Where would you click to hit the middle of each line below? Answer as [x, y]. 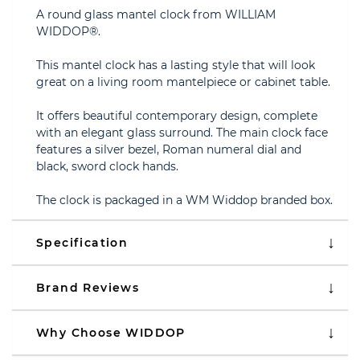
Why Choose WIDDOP [111, 333]
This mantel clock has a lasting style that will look [176, 65]
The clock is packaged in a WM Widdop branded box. [184, 200]
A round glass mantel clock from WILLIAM [156, 14]
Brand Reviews [88, 288]
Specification [82, 243]
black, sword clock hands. [107, 166]
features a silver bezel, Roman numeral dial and [169, 149]
